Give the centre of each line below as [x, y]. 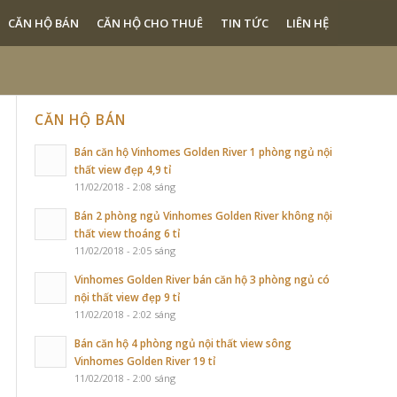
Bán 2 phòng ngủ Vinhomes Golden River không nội [203, 215]
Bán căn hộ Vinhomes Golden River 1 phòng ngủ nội [203, 152]
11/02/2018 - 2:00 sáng [125, 378]
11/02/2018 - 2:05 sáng [125, 250]
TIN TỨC [245, 23]
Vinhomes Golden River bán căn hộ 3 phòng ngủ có [202, 279]
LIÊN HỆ [307, 23]
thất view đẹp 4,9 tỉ [123, 169]
